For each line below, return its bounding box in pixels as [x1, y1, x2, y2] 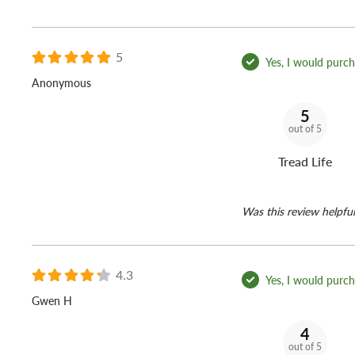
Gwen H [32, 292, 72, 309]
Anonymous [32, 74, 91, 91]
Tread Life [278, 152, 332, 171]
